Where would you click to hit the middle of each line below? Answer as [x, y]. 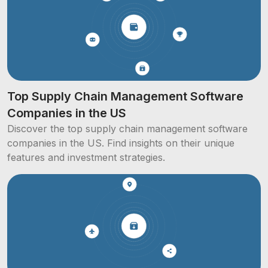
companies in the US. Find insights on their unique [121, 143]
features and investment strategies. [86, 157]
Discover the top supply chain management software [127, 128]
